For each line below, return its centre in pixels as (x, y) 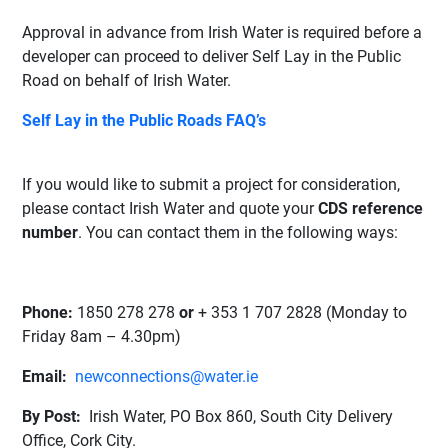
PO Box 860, (213, 417)
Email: (47, 377)
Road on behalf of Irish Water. (127, 81)
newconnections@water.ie (167, 377)
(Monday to (365, 313)
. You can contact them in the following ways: (238, 233)
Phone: (50, 313)
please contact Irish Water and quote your (170, 209)
